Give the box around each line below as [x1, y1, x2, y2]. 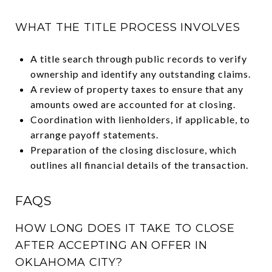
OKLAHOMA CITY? [15, 255, 123, 269]
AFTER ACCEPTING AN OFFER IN [15, 238, 208, 252]
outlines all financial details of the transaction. [30, 158, 248, 171]
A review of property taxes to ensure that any [30, 83, 243, 95]
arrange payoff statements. [30, 128, 158, 140]
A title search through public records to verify [30, 52, 247, 64]
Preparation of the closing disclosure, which [30, 143, 237, 155]
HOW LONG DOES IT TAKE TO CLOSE [15, 221, 235, 235]
